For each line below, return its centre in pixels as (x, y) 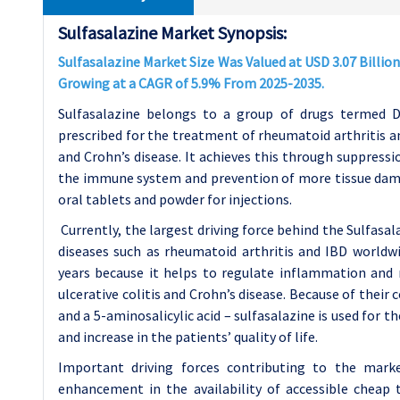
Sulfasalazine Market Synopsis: (172, 33)
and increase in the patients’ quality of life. (188, 337)
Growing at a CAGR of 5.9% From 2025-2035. (191, 83)
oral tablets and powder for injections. (175, 199)
